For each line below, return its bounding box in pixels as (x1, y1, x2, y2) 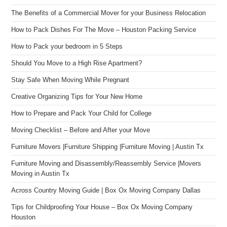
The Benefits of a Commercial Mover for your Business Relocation (11, 10, 206, 17)
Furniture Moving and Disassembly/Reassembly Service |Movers (11, 160, 202, 167)
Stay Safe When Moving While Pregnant (11, 77, 130, 84)
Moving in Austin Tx (11, 170, 70, 177)
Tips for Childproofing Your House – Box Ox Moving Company (11, 204, 193, 211)
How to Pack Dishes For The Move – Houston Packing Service (11, 26, 197, 33)
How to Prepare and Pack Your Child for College (11, 110, 152, 117)
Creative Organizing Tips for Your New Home (11, 93, 143, 100)
